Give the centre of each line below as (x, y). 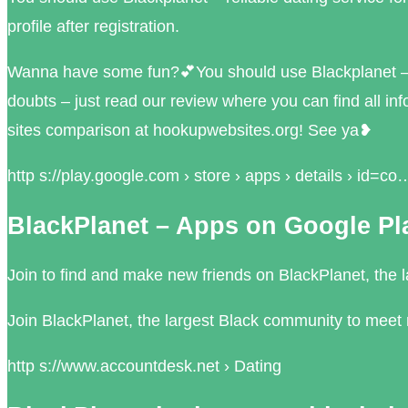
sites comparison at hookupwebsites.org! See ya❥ (190, 131)
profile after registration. (93, 27)
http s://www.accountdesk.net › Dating (144, 367)
